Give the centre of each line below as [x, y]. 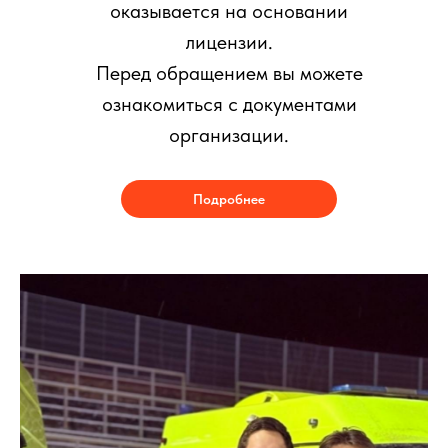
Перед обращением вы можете [229, 73]
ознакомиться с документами [229, 104]
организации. [229, 135]
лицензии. [229, 42]
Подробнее [229, 198]
